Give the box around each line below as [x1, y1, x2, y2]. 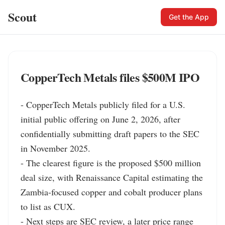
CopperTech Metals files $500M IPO [21, 68, 200, 86]
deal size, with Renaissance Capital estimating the [21, 171, 203, 183]
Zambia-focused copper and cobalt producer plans [21, 186, 202, 198]
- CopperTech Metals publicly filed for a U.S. [21, 98, 185, 110]
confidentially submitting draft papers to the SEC [21, 128, 199, 140]
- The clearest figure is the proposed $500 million [21, 157, 201, 169]
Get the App [169, 13, 209, 21]
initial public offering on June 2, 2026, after [21, 113, 180, 125]
